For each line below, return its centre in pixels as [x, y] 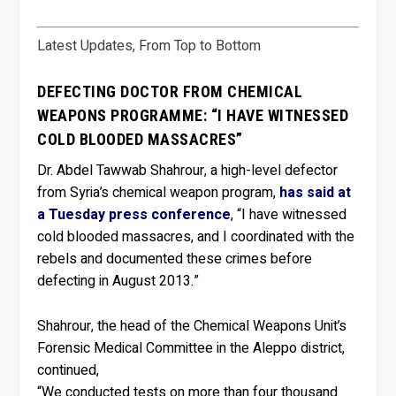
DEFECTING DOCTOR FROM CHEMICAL [170, 92]
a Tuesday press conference [134, 215]
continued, [69, 370]
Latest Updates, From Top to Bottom [149, 46]
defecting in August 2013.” [118, 282]
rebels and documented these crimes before [175, 259]
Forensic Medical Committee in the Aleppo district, [191, 348]
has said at [316, 193]
